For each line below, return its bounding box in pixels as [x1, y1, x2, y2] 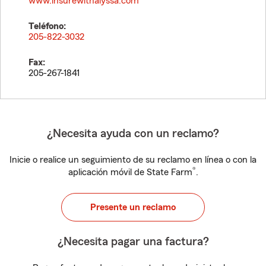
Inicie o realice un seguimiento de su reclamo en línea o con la [9, 155, 256, 164]
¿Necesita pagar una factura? [57, 236, 209, 248]
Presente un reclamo [90, 202, 176, 212]
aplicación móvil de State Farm [68, 167, 192, 177]
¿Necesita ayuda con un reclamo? [47, 128, 219, 140]
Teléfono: [28, 21, 66, 31]
